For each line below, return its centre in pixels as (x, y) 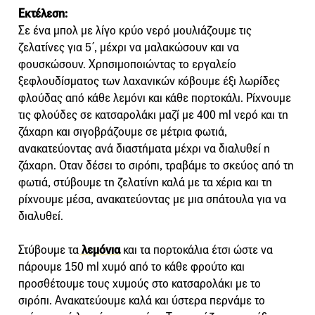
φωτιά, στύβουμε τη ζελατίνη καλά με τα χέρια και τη (145, 183)
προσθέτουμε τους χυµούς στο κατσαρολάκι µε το (140, 284)
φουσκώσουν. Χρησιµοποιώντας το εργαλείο (127, 65)
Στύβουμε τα (49, 250)
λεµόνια (99, 250)
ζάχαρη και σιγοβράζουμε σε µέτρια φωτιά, (123, 132)
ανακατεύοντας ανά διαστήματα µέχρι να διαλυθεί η (144, 149)
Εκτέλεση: (43, 14)
